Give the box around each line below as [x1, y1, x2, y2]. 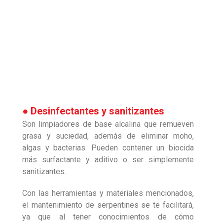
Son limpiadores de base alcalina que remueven [22, 119, 194, 129]
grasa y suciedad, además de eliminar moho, [22, 131, 194, 141]
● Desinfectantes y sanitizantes [22, 105, 164, 117]
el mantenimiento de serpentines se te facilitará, [22, 200, 194, 210]
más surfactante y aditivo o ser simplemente [22, 154, 194, 164]
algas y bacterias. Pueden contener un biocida [22, 143, 194, 152]
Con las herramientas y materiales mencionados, [22, 188, 194, 198]
